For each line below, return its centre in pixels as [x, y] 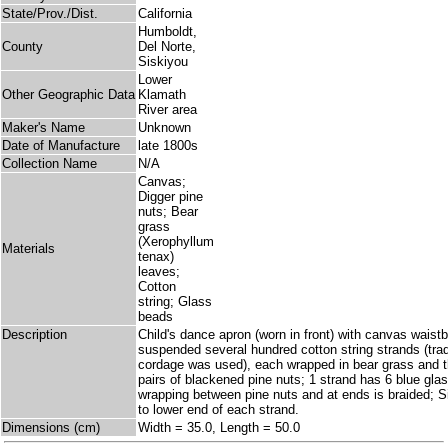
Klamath [162, 95]
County [22, 47]
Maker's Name [43, 128]
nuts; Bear [168, 212]
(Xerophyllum [176, 242]
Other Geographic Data [68, 95]
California [165, 14]
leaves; [159, 272]
